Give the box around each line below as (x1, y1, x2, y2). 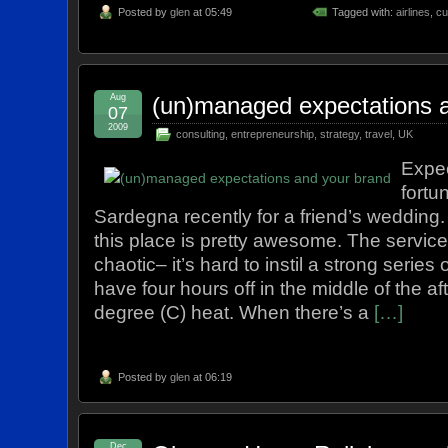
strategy (320, 127, 360, 140)
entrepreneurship (231, 127, 315, 140)
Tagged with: (331, 5, 396, 18)
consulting (176, 127, 226, 140)
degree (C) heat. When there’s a (94, 301, 375, 323)
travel (365, 127, 393, 140)
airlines (395, 5, 430, 18)
